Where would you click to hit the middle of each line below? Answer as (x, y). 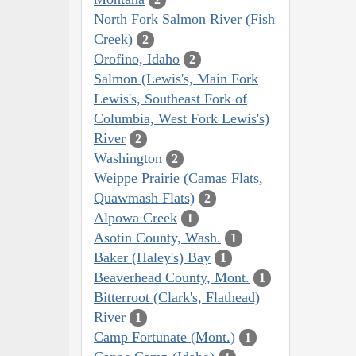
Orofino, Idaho (137, 58)
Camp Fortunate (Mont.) (164, 337)
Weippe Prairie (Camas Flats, (178, 178)
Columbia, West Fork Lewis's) (182, 118)
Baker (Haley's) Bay (152, 257)
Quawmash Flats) (144, 197)
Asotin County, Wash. (157, 237)
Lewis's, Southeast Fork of (170, 98)
